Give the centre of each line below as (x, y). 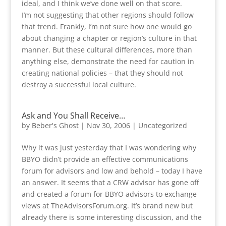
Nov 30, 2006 (108, 125)
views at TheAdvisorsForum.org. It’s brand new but (107, 206)
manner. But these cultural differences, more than (107, 50)
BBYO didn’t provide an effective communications (105, 159)
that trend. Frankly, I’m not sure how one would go (106, 26)
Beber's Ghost (55, 125)
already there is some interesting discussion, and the (111, 217)
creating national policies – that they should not (102, 73)
